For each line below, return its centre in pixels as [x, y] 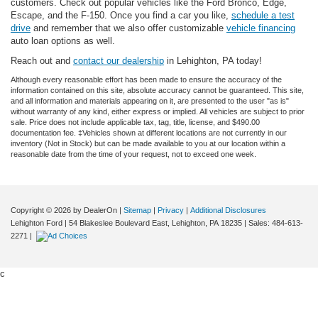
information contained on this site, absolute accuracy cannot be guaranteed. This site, [157, 90]
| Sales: [257, 223]
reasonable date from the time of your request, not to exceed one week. [133, 154]
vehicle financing [261, 28]
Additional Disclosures [228, 210]
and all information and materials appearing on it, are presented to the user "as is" [150, 100]
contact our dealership [119, 60]
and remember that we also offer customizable [128, 28]
